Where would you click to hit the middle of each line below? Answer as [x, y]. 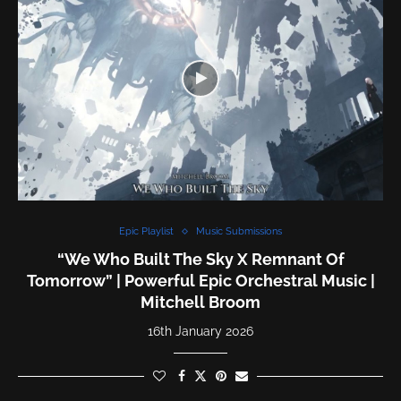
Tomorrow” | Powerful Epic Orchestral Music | [200, 281]
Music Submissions [239, 231]
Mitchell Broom [200, 302]
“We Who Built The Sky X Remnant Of [200, 259]
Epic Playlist [146, 231]
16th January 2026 [200, 331]
